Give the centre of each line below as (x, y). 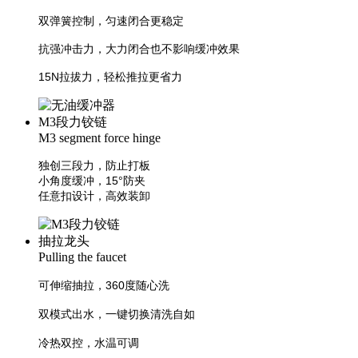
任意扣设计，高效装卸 (94, 196)
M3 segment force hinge (99, 138)
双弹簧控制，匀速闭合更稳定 (111, 21)
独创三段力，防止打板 (94, 165)
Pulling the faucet (82, 257)
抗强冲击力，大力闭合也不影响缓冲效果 (139, 49)
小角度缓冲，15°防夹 (92, 181)
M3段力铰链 (73, 122)
